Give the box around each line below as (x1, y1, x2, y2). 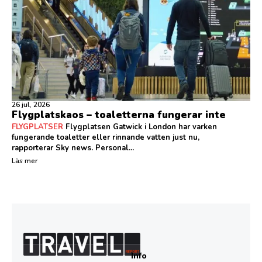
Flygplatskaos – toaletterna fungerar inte (12, 108, 226, 122)
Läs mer (12, 156, 37, 166)
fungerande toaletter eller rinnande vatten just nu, (12, 132, 199, 143)
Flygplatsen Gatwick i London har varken (63, 122, 217, 133)
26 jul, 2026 (12, 100, 50, 110)
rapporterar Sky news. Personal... (12, 143, 134, 154)
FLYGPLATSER (12, 122, 63, 133)
